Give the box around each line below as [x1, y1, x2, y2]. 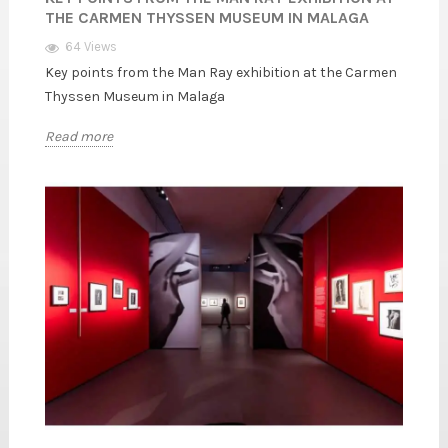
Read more [45, 127, 113, 145]
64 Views [65, 39, 117, 55]
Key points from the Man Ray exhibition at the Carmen [45, 64, 397, 82]
